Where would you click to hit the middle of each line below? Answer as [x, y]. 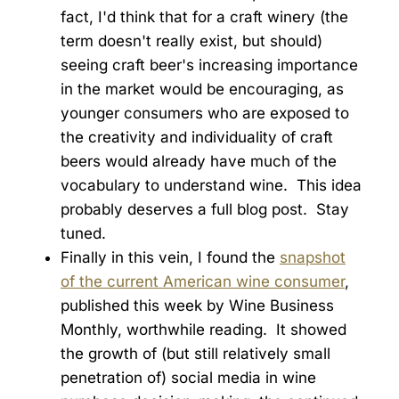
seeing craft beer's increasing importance [209, 65]
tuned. [83, 234]
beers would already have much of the [199, 162]
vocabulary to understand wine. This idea [211, 186]
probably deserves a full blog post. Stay [205, 210]
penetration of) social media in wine [188, 378]
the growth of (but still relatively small [195, 354]
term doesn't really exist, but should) [191, 41]
